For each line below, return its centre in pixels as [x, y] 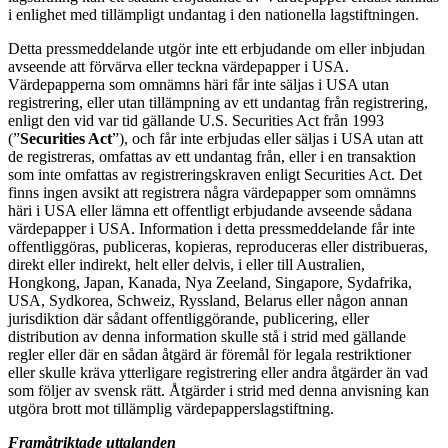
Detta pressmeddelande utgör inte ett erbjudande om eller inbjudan [216, 48]
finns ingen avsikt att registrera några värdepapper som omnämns [212, 192]
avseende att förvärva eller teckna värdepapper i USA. [178, 66]
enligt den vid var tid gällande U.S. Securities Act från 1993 [196, 120]
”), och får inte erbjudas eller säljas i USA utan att [267, 138]
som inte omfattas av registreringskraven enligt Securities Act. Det [215, 174]
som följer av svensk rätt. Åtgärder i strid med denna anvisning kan [218, 390]
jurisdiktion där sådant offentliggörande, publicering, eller [188, 318]
